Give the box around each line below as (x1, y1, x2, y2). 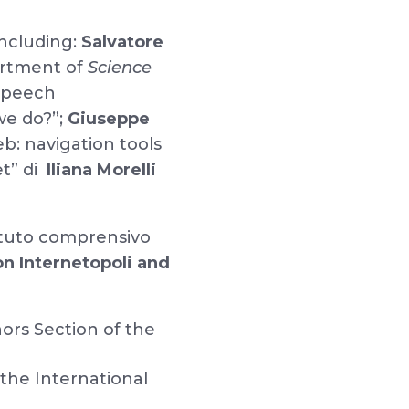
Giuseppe (68, 109, 151, 129)
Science (88, 58, 152, 78)
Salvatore (81, 32, 164, 52)
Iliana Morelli (47, 160, 157, 180)
